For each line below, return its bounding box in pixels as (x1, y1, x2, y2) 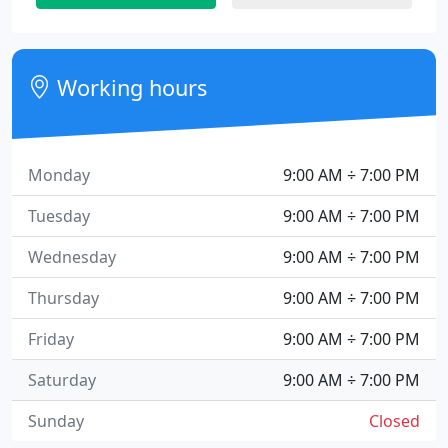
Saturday (28, 369, 96, 391)
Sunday (28, 410, 84, 432)
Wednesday (28, 246, 116, 268)
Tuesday (28, 205, 90, 227)
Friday (28, 328, 74, 350)
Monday (28, 164, 90, 186)
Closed (369, 410, 420, 432)
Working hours (51, 73, 208, 102)
